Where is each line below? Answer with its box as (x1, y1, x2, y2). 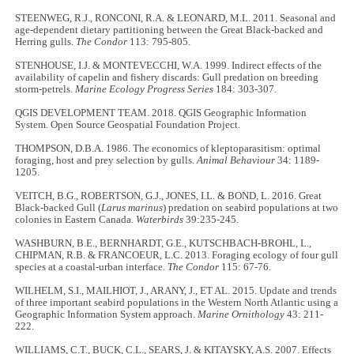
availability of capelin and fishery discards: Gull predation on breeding (15, 72, 319, 84)
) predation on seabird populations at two (163, 202, 339, 214)
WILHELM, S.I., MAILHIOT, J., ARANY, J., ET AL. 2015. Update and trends (15, 285, 337, 297)
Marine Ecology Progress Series (75, 84, 214, 96)
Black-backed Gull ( (15, 202, 102, 214)
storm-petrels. (15, 84, 76, 96)
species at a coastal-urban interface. (15, 262, 168, 273)
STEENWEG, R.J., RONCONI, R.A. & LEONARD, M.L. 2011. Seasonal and (15, 13, 337, 24)
